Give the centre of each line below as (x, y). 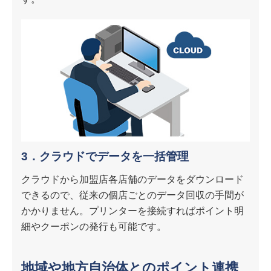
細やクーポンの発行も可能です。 (94, 226)
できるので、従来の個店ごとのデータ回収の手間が (132, 195)
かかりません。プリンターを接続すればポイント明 (132, 211)
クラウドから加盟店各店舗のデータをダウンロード (132, 179)
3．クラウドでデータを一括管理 (105, 156)
